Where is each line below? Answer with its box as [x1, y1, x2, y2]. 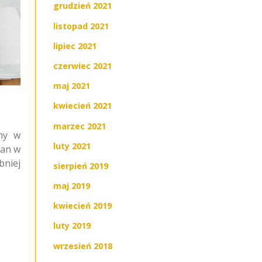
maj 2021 [53, 80, 90, 92]
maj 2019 [53, 180, 90, 192]
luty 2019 [53, 220, 91, 232]
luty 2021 [53, 140, 91, 151]
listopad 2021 [53, 20, 109, 32]
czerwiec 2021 [53, 60, 112, 71]
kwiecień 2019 [53, 200, 112, 212]
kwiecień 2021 [53, 100, 112, 112]
